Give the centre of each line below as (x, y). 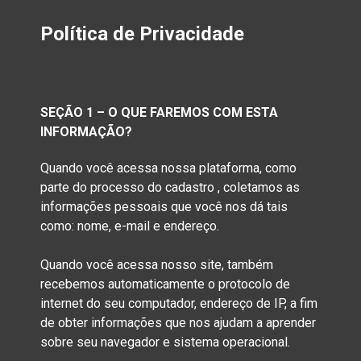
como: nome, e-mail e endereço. (130, 226)
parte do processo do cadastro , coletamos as (170, 188)
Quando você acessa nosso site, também (157, 265)
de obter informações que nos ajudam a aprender (178, 323)
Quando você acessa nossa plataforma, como (168, 168)
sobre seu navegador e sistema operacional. (165, 342)
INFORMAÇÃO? (86, 131)
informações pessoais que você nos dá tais (164, 207)
